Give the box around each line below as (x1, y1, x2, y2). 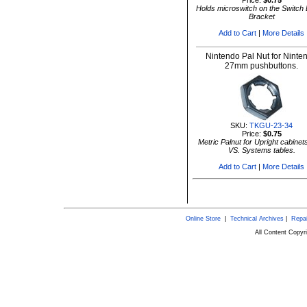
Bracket (248, 12, 275, 21)
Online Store (185, 215, 221, 222)
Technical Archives (230, 215, 284, 222)
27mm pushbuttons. (225, 61, 298, 71)
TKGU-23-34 (249, 121, 293, 130)
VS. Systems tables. (228, 146, 295, 154)
